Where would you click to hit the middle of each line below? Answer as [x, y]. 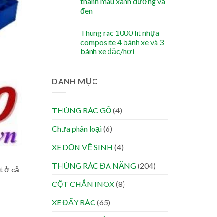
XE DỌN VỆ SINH [82, 147]
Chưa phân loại [77, 129]
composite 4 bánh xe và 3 [122, 42]
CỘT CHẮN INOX [83, 184]
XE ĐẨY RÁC [74, 202]
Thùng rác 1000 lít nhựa [120, 32]
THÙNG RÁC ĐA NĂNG [94, 166]
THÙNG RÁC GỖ [82, 110]
